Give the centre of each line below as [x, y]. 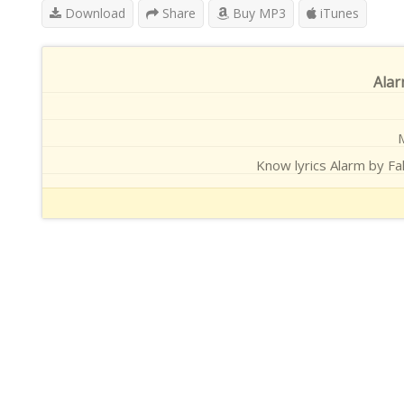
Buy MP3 [257, 13]
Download [93, 13]
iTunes [338, 13]
